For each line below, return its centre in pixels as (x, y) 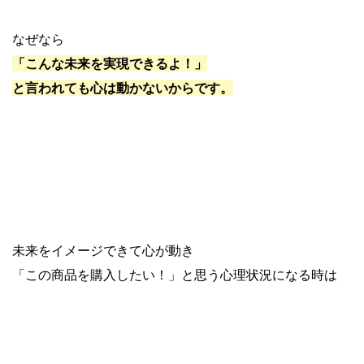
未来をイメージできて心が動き (103, 251)
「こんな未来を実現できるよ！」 (110, 64)
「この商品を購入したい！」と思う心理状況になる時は (175, 275)
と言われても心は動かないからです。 (123, 88)
